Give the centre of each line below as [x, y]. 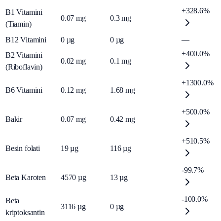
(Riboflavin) [24, 67]
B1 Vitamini [24, 12]
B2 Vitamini [24, 55]
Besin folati [23, 148]
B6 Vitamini [24, 90]
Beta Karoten [26, 178]
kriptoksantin [25, 213]
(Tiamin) [18, 24]
